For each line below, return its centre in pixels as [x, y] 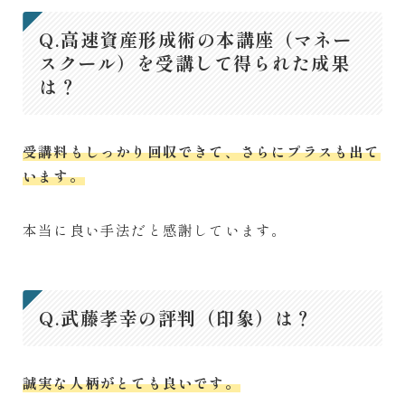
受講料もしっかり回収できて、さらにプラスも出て [202, 151]
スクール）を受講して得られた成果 [194, 63]
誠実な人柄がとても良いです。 [132, 383]
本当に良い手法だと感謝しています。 [155, 230]
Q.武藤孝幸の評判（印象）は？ [176, 318]
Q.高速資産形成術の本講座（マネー [196, 40]
